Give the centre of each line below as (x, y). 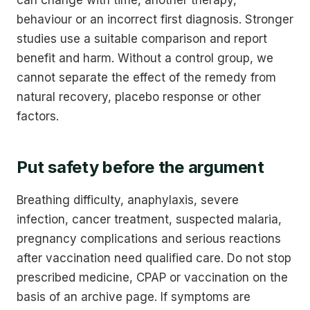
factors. (38, 116)
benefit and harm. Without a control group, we (145, 58)
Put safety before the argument (140, 167)
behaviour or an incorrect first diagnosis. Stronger (155, 19)
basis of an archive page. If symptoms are (134, 297)
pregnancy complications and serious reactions (149, 238)
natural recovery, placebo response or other (139, 97)
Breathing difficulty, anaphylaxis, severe (128, 200)
